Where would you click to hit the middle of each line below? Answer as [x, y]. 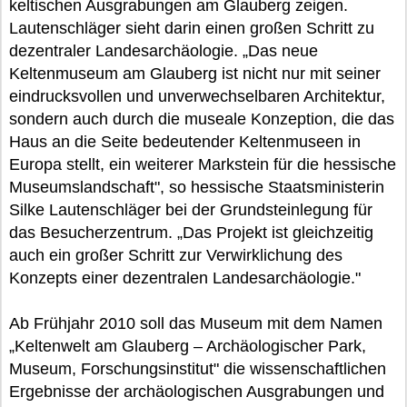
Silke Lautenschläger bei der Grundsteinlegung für [191, 210]
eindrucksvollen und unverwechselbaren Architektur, [197, 96]
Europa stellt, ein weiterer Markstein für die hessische [203, 164]
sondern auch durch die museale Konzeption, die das [202, 119]
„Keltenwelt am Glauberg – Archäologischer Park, [188, 346]
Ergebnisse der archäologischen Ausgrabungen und [197, 392]
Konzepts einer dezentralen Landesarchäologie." [185, 278]
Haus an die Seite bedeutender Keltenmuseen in [185, 142]
